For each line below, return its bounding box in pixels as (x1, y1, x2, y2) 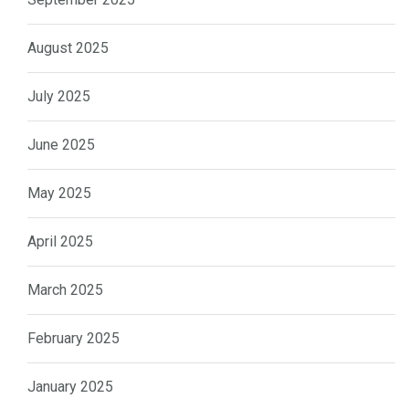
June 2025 (27, 135, 95, 153)
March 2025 (27, 280, 103, 299)
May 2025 (27, 184, 91, 202)
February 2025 (27, 329, 120, 347)
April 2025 (27, 232, 93, 250)
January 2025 (27, 377, 113, 395)
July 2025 (27, 87, 90, 105)
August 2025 (27, 38, 109, 57)
